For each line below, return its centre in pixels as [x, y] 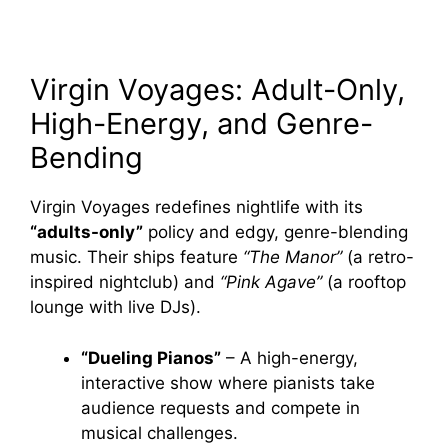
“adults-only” [86, 232]
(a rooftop [364, 282]
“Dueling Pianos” [151, 357]
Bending [86, 158]
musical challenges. [159, 432]
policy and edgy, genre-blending [275, 232]
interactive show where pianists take [228, 382]
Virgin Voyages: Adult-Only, [217, 90]
